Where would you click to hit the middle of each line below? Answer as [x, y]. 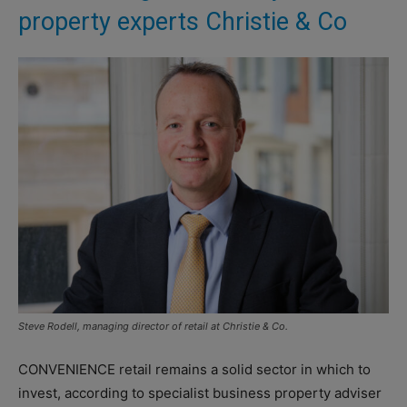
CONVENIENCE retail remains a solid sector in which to [194, 369]
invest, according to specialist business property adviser [200, 392]
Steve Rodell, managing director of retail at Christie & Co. [153, 326]
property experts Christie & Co [183, 22]
